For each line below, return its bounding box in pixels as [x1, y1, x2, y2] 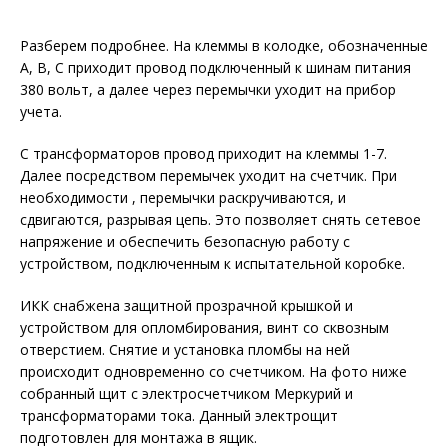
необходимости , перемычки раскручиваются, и [20, 188, 346, 207]
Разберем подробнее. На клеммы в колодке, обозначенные [20, 36, 428, 55]
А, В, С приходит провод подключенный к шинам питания [20, 58, 411, 77]
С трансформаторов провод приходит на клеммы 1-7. [20, 144, 387, 163]
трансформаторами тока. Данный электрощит [20, 406, 338, 425]
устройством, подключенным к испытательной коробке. [20, 254, 405, 273]
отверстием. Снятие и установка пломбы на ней [20, 340, 350, 359]
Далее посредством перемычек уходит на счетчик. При [20, 166, 397, 185]
